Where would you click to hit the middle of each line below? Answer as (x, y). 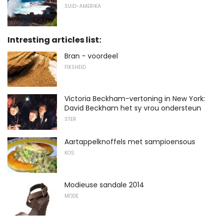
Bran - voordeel (91, 56)
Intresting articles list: (54, 40)
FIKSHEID (75, 67)
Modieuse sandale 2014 (104, 185)
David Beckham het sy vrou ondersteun (133, 108)
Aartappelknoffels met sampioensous (130, 141)
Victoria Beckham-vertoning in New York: (135, 99)
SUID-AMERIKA (83, 6)
